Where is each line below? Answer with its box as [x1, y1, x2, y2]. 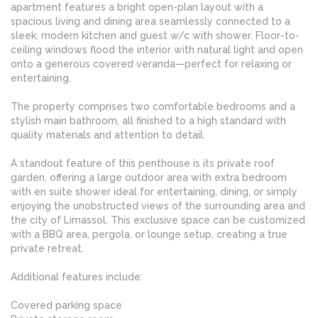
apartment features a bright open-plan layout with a [11, 1, 263, 13]
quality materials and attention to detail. [11, 129, 205, 141]
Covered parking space [11, 300, 122, 312]
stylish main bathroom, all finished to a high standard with [11, 115, 286, 127]
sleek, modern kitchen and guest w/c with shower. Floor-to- [11, 30, 300, 42]
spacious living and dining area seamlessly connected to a [11, 16, 290, 28]
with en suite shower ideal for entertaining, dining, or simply [11, 186, 297, 198]
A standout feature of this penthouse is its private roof [11, 158, 275, 170]
